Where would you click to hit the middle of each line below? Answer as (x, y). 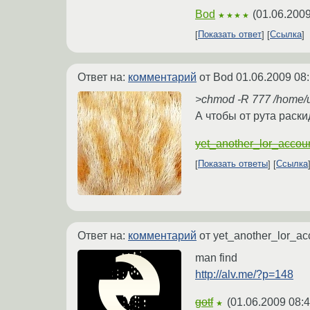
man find (216, 257)
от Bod (216, 77)
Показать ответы (233, 164)
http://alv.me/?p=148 (244, 274)
